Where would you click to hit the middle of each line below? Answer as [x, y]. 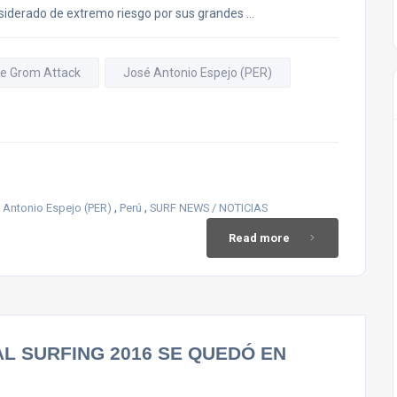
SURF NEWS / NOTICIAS [209, 208]
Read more [259, 238]
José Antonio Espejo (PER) [198, 73]
